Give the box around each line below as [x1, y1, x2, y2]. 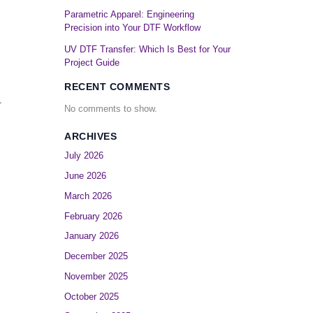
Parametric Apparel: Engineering [64, 9, 194, 20]
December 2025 [64, 251, 128, 262]
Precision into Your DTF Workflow [64, 22, 201, 34]
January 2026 [64, 231, 119, 242]
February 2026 [64, 210, 122, 221]
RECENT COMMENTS [64, 81, 170, 93]
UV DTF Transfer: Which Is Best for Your [64, 44, 231, 55]
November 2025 [64, 270, 128, 282]
